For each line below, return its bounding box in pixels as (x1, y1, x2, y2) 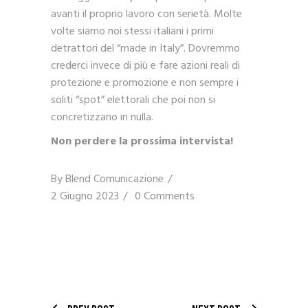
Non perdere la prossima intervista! (51, 133, 233, 151)
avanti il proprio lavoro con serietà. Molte (51, 5, 242, 24)
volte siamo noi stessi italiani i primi (51, 23, 214, 41)
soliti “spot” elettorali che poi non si (51, 91, 215, 110)
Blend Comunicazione (65, 170, 164, 189)
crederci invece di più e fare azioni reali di (51, 57, 240, 76)
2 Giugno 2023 (51, 188, 119, 206)
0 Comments (135, 188, 195, 206)
